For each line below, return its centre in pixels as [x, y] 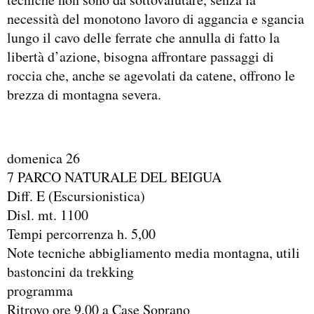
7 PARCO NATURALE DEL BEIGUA [114, 177]
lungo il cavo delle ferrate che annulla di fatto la [143, 37]
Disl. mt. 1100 [48, 215]
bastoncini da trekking [70, 272]
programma [40, 291]
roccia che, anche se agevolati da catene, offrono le [151, 75]
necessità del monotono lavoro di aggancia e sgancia [156, 18]
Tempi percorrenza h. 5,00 [81, 234]
